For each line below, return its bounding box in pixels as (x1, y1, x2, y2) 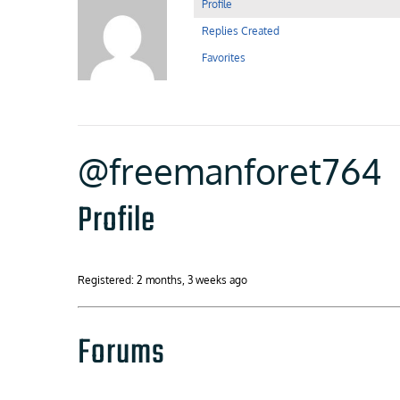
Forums (78, 327, 165, 380)
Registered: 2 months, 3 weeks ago (78, 273, 247, 287)
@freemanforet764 (78, 148, 382, 193)
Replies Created (202, 24, 279, 37)
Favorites (202, 51, 246, 64)
